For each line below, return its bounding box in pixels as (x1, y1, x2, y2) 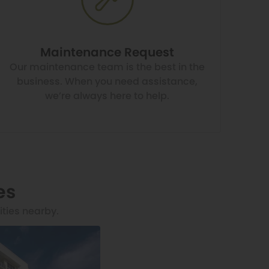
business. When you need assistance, (17, 74, 198, 88)
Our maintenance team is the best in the (10, 59, 205, 74)
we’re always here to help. (45, 88, 170, 103)
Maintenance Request (40, 43, 175, 61)
